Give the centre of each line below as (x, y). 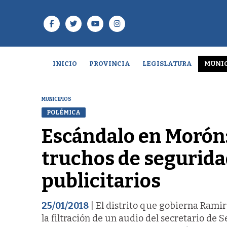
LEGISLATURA (167, 64)
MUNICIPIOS (56, 99)
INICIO (65, 64)
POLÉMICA (64, 112)
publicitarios (101, 181)
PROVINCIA (109, 64)
